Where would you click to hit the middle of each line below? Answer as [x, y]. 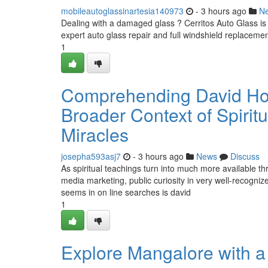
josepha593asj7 [91, 156]
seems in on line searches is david [126, 192]
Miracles [95, 134]
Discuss [245, 156]
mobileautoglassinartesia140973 [122, 11]
